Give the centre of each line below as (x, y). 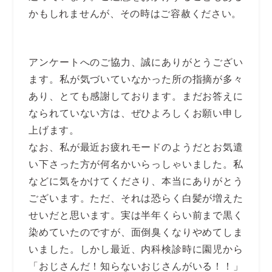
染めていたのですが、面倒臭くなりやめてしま (136, 232)
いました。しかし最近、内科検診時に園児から (136, 249)
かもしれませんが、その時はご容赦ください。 (135, 14)
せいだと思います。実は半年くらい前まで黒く (136, 215)
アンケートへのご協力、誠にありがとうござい (136, 62)
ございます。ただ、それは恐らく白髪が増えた (136, 198)
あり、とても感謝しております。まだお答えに (136, 96)
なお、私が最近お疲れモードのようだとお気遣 (136, 147)
